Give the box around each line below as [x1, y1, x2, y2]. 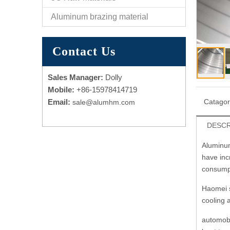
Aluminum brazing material [51, 12, 148, 21]
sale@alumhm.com [72, 98, 135, 106]
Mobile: [48, 85, 76, 94]
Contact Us [52, 45, 116, 58]
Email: [48, 98, 70, 106]
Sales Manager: [48, 73, 105, 82]
